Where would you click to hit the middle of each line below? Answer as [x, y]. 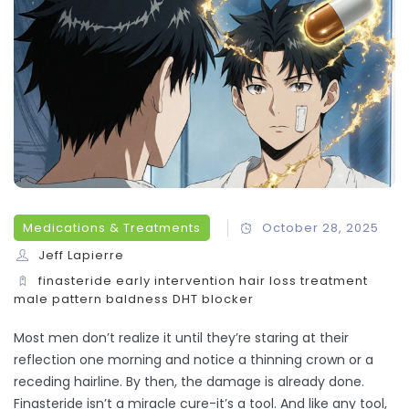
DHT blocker [213, 299]
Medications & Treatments [112, 228]
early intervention [176, 281]
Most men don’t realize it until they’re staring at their [181, 338]
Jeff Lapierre [82, 256]
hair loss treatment [304, 281]
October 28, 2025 [321, 228]
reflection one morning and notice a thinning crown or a [194, 360]
